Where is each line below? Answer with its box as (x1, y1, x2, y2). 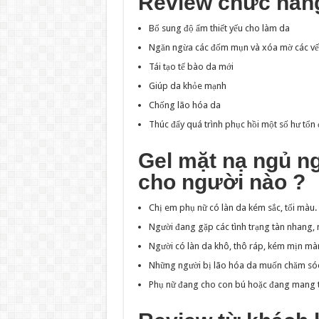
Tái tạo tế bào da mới (148, 61, 234, 73)
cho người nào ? (137, 170, 305, 194)
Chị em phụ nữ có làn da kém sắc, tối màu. (148, 202, 317, 214)
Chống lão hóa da (148, 100, 221, 111)
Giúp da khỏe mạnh (148, 80, 226, 92)
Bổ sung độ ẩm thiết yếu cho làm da (148, 23, 290, 34)
